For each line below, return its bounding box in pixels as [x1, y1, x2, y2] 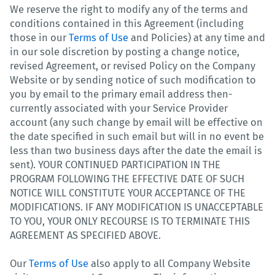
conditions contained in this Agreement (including [10, 17, 244, 29]
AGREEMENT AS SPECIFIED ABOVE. [10, 229, 161, 241]
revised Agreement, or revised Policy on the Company [10, 60, 255, 72]
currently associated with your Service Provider [10, 102, 228, 114]
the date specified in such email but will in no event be [10, 130, 264, 142]
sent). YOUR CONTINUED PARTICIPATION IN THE [10, 158, 220, 171]
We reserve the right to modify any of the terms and [10, 3, 248, 15]
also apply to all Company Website [88, 257, 250, 269]
